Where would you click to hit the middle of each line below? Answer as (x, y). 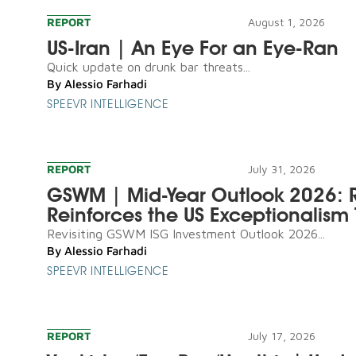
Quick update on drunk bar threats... (149, 66)
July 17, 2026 (281, 335)
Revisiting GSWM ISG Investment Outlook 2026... (186, 233)
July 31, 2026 (281, 168)
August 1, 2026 (286, 21)
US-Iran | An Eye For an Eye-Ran (193, 47)
